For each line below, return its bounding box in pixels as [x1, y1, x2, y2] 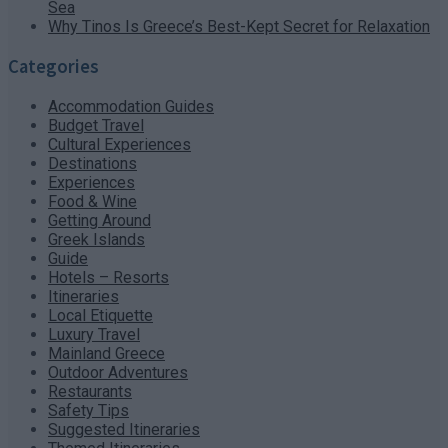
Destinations [48, 153, 137, 173]
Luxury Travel [48, 324, 140, 344]
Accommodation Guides [48, 96, 214, 116]
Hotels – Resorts [48, 267, 169, 287]
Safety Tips [48, 400, 129, 420]
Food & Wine [48, 191, 137, 211]
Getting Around [48, 210, 151, 230]
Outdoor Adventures [48, 362, 188, 382]
